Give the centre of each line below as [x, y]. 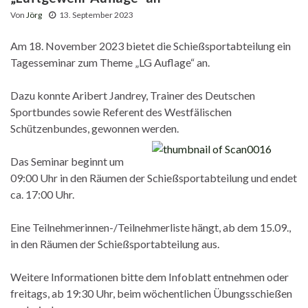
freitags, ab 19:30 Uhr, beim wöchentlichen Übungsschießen [151, 294]
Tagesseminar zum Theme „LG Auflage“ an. [110, 63]
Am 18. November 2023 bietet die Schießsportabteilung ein [151, 46]
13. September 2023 [96, 15]
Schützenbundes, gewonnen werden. [95, 129]
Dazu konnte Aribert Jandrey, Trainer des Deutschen [133, 96]
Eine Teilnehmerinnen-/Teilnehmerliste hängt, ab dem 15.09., [151, 228]
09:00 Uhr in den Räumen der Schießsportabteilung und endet [154, 178]
